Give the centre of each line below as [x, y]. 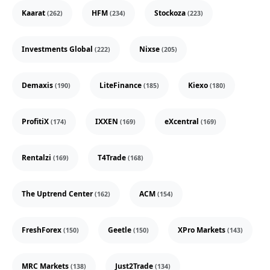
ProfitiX [36, 121]
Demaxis [38, 85]
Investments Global [58, 49]
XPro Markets [202, 230]
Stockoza [171, 13]
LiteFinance [121, 85]
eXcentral [183, 121]
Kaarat [34, 13]
